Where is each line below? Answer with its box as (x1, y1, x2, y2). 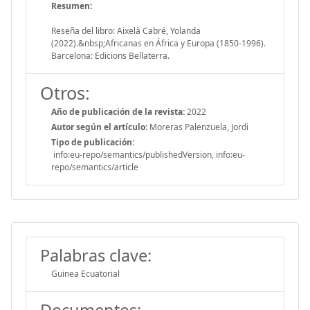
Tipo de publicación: (51, 136, 134, 148)
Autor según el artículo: (51, 120, 147, 133)
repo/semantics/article (51, 161, 138, 173)
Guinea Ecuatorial (51, 267, 120, 280)
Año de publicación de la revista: (51, 105, 185, 118)
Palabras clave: (40, 244, 152, 266)
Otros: (40, 80, 90, 104)
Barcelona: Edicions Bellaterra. (51, 49, 170, 62)
